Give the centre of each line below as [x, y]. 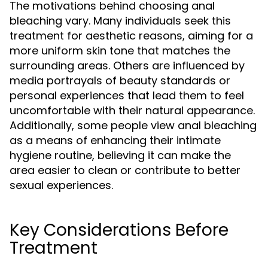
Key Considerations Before [119, 230]
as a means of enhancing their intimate [115, 140]
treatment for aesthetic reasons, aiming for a [131, 36]
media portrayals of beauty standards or [120, 80]
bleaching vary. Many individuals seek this [120, 21]
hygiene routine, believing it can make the [120, 155]
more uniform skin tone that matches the [120, 51]
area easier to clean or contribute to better [125, 170]
